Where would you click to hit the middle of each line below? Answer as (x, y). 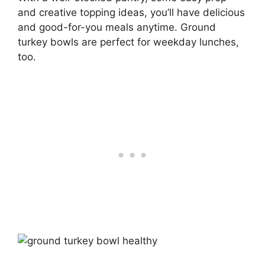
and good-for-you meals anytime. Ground (117, 27)
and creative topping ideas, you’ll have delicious (131, 12)
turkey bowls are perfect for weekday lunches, (128, 42)
